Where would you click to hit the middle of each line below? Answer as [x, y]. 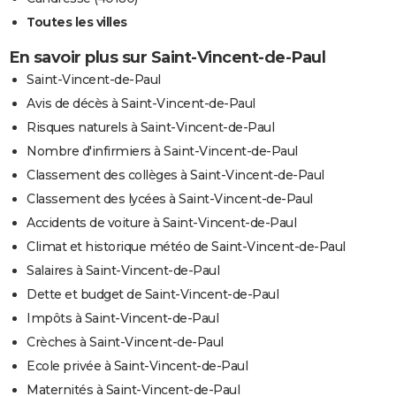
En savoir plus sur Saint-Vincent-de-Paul [167, 57]
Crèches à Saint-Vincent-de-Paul [125, 342]
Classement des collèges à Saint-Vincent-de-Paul [175, 175]
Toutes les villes [77, 22]
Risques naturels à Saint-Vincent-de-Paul [150, 127]
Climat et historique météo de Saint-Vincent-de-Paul [186, 246]
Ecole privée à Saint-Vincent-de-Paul [137, 366]
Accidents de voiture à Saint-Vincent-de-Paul [161, 222]
